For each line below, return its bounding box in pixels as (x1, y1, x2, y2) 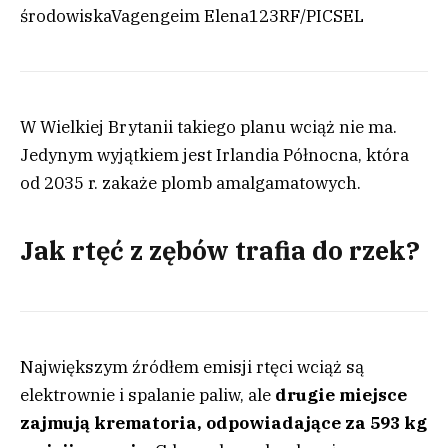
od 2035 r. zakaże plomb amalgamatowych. (20, 172, 361, 195)
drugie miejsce (275, 383, 407, 406)
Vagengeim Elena (111, 5, 249, 28)
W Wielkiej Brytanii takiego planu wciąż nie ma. (20, 116, 397, 139)
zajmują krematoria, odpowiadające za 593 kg (20, 411, 427, 434)
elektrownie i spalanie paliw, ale (20, 383, 275, 406)
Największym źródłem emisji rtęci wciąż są (20, 355, 364, 378)
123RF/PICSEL (249, 5, 364, 28)
